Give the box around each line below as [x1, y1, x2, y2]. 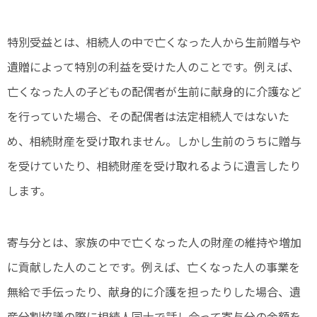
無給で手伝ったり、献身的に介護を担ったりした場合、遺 [7, 283, 301, 301]
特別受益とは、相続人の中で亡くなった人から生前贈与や [7, 33, 301, 51]
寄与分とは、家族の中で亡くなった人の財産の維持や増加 [7, 234, 301, 251]
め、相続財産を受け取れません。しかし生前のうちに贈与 [7, 132, 301, 150]
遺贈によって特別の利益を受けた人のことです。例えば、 [7, 58, 299, 76]
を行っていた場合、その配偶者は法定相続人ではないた [7, 108, 289, 125]
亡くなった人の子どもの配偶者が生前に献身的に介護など [7, 83, 301, 100]
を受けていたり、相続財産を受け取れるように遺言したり [7, 157, 301, 175]
